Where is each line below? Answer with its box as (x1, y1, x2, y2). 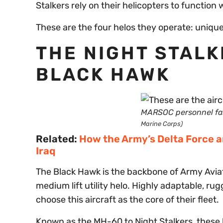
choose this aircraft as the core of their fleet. (36, 194, 219, 205)
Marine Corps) (141, 119, 183, 127)
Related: (36, 132, 79, 145)
